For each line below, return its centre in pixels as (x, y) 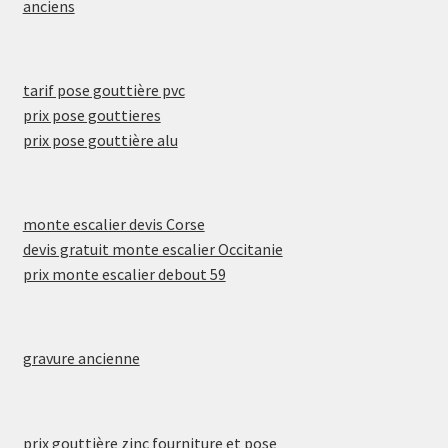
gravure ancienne (81, 358)
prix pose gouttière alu (100, 139)
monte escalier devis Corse (113, 224)
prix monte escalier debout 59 (124, 274)
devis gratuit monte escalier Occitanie (152, 249)
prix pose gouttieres (91, 114)
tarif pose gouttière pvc (103, 89)
